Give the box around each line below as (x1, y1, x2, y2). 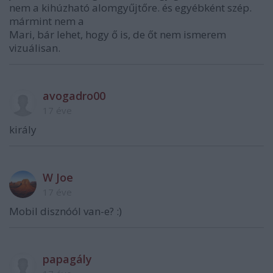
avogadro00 (43, 88, 105, 103)
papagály (43, 251, 92, 266)
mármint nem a (9, 13, 84, 28)
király (9, 122, 37, 136)
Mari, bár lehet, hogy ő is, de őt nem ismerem (9, 27, 226, 41)
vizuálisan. (9, 40, 60, 55)
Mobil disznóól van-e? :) (9, 204, 122, 218)
